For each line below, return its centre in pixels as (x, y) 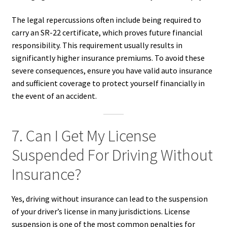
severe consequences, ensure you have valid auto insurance (112, 71)
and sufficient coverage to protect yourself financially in (108, 83)
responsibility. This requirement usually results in (97, 45)
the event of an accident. (54, 96)
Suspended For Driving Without (112, 155)
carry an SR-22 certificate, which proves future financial (107, 33)
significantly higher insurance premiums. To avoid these (108, 58)
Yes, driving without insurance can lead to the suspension (109, 198)
